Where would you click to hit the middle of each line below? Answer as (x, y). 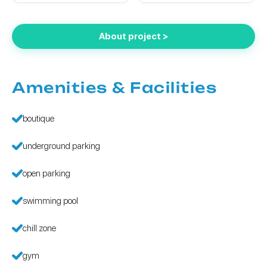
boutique (38, 119)
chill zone (39, 229)
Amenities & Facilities (114, 88)
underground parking (61, 146)
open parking (46, 174)
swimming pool (50, 201)
